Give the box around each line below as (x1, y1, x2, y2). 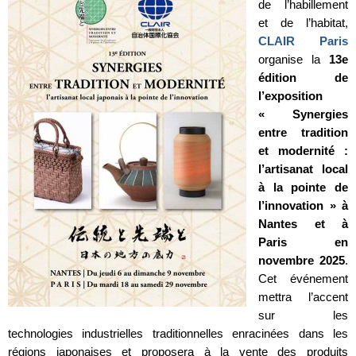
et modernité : (258, 144, 348, 158)
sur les (258, 308, 348, 323)
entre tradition (258, 126, 348, 140)
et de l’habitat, (258, 16, 348, 30)
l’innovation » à (258, 199, 348, 213)
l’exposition (258, 89, 323, 103)
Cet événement (258, 272, 348, 286)
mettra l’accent (258, 290, 348, 304)
